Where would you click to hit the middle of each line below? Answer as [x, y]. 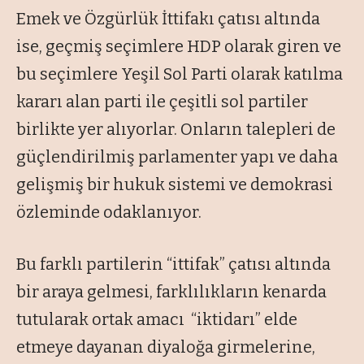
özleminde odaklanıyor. [109, 212]
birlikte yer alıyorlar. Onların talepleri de [176, 130]
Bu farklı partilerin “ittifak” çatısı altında [173, 264]
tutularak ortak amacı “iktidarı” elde [157, 320]
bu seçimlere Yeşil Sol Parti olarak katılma [180, 74]
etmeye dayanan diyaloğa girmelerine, [166, 347]
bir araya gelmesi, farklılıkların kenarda [171, 292]
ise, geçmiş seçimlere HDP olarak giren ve [179, 47]
